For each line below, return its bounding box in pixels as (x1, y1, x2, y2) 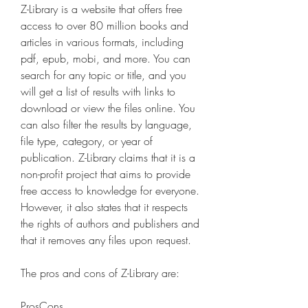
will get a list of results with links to (21, 84, 175, 99)
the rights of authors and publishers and (21, 216, 199, 231)
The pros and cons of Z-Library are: (21, 265, 179, 280)
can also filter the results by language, (21, 117, 192, 132)
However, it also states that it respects (21, 199, 188, 214)
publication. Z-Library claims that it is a (21, 150, 195, 165)
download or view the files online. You (21, 100, 195, 115)
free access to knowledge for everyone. (21, 183, 199, 198)
